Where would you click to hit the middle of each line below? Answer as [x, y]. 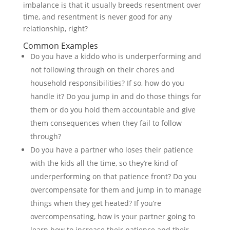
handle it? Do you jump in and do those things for [116, 96]
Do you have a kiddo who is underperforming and [116, 56]
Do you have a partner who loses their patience [111, 150]
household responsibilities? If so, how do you [107, 83]
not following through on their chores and [102, 70]
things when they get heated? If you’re [95, 203]
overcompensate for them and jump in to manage [116, 190]
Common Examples [60, 46]
